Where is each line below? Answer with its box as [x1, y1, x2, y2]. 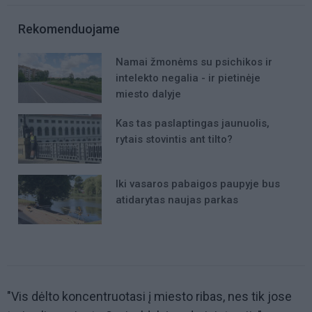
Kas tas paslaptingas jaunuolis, [116, 116, 270, 130]
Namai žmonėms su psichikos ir [116, 56, 272, 69]
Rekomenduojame [18, 22, 120, 37]
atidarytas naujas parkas [116, 193, 238, 206]
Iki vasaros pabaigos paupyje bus [116, 177, 280, 190]
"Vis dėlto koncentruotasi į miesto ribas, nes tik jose [7, 289, 292, 304]
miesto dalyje [116, 88, 181, 101]
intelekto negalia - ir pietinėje [116, 72, 260, 85]
